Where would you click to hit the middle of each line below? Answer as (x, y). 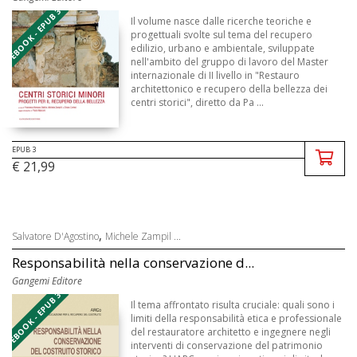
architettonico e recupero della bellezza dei (229, 89)
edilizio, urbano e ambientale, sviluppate (223, 49)
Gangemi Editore (47, 281)
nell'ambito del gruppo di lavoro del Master (230, 62)
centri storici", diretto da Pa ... (198, 103)
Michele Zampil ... (143, 237)
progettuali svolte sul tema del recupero (222, 35)
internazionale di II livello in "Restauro (216, 76)
